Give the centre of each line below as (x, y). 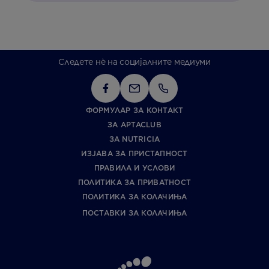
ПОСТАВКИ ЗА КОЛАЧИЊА (134, 213)
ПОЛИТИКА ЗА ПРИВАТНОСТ (134, 183)
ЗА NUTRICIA (134, 139)
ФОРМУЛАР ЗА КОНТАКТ (134, 110)
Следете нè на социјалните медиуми (134, 62)
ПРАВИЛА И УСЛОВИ (134, 168)
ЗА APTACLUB (134, 125)
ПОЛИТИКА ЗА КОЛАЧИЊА (134, 197)
